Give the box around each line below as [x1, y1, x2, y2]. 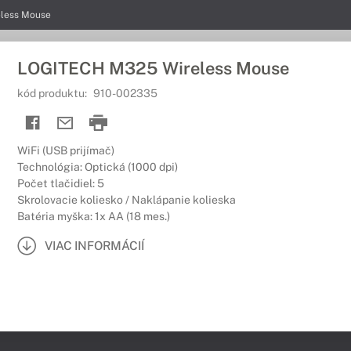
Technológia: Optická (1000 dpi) [17, 161, 178, 173]
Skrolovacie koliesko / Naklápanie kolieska [17, 194, 236, 206]
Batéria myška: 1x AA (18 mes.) [17, 210, 170, 223]
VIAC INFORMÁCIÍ [45, 238, 144, 252]
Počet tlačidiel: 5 [17, 177, 104, 190]
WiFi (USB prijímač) [17, 144, 114, 157]
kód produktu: [17, 87, 89, 100]
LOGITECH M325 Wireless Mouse [17, 58, 289, 78]
